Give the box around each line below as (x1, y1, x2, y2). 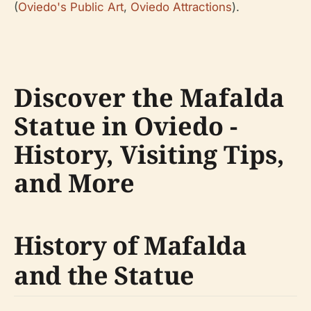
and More (14, 165, 135, 200)
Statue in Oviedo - (14, 108, 237, 143)
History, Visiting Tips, (14, 137, 285, 171)
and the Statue (14, 258, 194, 292)
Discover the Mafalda (14, 80, 285, 115)
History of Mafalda (14, 228, 247, 262)
